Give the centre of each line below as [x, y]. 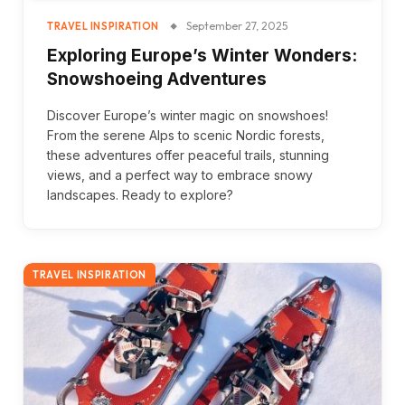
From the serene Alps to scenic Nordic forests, [186, 135]
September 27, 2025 [236, 25]
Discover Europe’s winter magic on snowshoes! [188, 115]
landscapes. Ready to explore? [140, 194]
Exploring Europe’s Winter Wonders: [202, 55]
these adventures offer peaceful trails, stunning [188, 155]
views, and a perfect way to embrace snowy [180, 174]
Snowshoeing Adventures [157, 79]
